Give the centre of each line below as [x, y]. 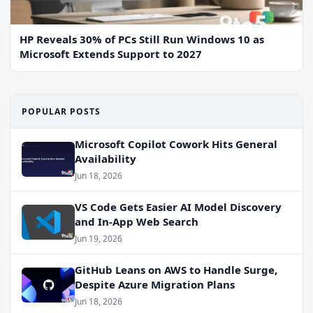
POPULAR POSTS [61, 111]
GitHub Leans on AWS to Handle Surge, [176, 269]
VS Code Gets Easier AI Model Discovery [178, 206]
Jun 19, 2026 [99, 238]
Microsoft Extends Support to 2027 [111, 53]
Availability [105, 158]
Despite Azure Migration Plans [155, 284]
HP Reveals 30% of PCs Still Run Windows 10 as [142, 39]
